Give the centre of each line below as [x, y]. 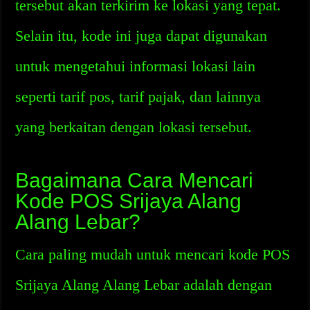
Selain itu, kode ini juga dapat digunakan [142, 36]
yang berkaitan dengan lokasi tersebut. [134, 127]
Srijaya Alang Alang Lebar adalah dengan [144, 285]
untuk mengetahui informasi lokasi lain [136, 66]
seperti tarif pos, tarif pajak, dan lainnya [138, 97]
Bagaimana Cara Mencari [135, 180]
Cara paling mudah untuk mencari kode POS [153, 254]
